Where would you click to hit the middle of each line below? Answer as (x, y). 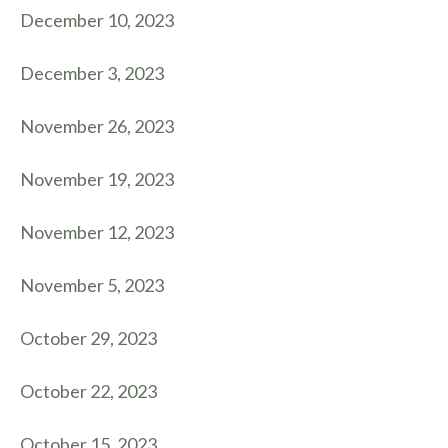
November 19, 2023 (97, 179)
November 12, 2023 (97, 232)
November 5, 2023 (92, 285)
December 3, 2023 (92, 73)
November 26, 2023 (97, 126)
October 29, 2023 (88, 338)
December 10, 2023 (97, 20)
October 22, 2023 (88, 391)
